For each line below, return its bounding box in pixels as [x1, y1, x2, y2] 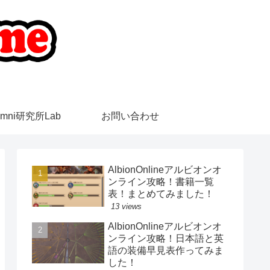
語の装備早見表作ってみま [108, 245, 224, 256]
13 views [111, 201, 142, 211]
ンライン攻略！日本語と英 [108, 233, 224, 243]
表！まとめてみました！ [108, 188, 214, 199]
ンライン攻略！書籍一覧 [108, 176, 214, 187]
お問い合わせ [101, 110, 159, 121]
